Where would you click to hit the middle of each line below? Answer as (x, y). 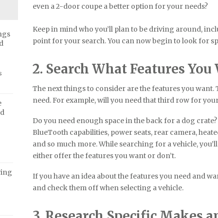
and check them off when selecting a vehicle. (108, 188)
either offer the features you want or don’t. (104, 155)
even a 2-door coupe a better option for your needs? (120, 6)
